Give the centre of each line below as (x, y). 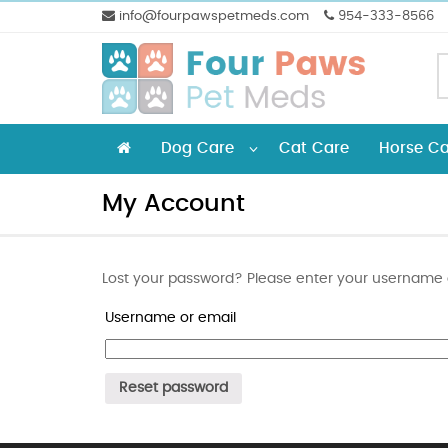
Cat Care (314, 148)
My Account (173, 203)
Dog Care (197, 148)
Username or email (170, 317)
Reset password (173, 388)
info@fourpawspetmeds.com (212, 16)
